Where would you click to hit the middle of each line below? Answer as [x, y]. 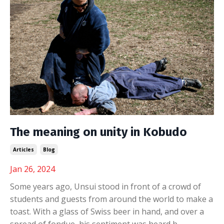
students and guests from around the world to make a [111, 199]
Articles [23, 149]
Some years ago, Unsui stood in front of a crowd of [105, 186]
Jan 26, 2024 [32, 169]
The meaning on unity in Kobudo [98, 132]
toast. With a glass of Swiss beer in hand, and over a [107, 211]
